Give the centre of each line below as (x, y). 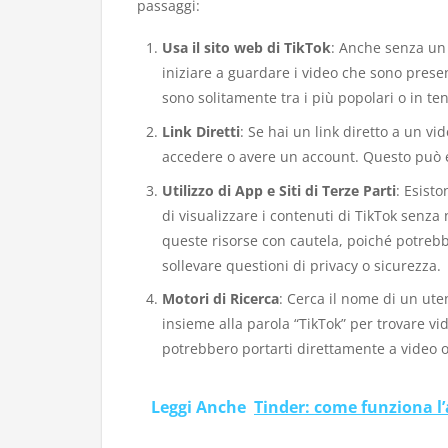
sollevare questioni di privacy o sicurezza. (301, 265)
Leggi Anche (198, 406)
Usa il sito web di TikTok (246, 48)
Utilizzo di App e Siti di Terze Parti (278, 190)
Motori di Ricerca (220, 299)
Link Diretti (200, 131)
